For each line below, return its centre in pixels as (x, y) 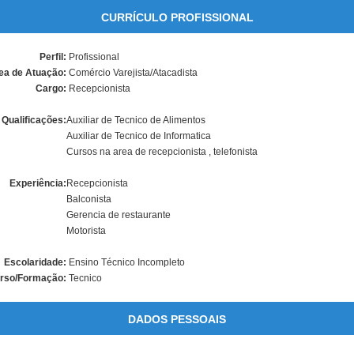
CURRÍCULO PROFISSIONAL (177, 17)
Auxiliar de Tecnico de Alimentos (136, 120)
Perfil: (53, 57)
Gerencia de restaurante (119, 215)
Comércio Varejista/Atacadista (132, 73)
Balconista (89, 199)
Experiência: (38, 183)
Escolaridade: (35, 262)
